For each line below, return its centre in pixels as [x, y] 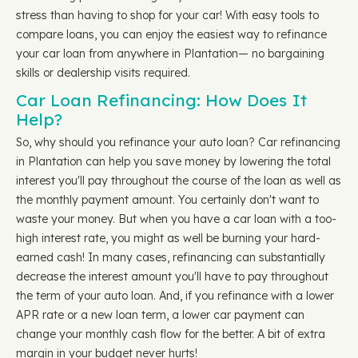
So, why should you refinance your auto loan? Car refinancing [178, 142]
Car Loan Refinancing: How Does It [161, 100]
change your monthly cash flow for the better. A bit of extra [171, 334]
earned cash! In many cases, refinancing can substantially [171, 257]
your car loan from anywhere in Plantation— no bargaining [170, 54]
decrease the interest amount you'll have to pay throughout [172, 276]
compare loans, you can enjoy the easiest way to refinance [171, 34]
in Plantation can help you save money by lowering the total [173, 161]
